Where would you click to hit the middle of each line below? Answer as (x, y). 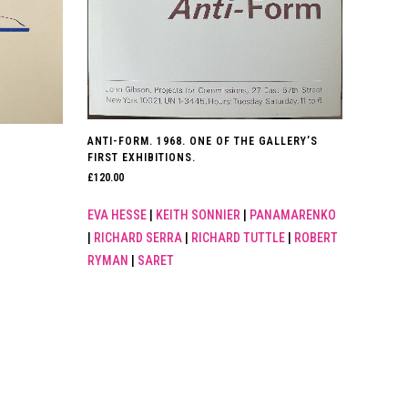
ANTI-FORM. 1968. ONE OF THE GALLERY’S (203, 142)
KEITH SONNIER (199, 215)
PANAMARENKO (293, 215)
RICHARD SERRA (138, 238)
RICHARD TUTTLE (239, 238)
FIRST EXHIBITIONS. (142, 158)
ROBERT (316, 238)
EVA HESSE (117, 215)
